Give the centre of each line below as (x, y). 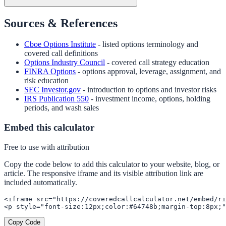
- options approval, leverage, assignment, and (149, 72)
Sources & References (61, 23)
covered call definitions (61, 53)
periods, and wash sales (62, 108)
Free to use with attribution (47, 147)
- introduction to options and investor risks (150, 90)
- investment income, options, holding (151, 99)
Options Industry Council (65, 63)
